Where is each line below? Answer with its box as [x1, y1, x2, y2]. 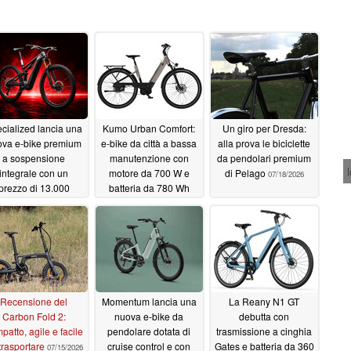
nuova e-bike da [114, 309, 183, 324]
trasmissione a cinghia [216, 324, 312, 338]
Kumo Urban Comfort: [103, 121, 195, 136]
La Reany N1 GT [229, 295, 299, 309]
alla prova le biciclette [218, 136, 310, 150]
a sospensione [2, 151, 65, 165]
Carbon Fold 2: [2, 309, 66, 324]
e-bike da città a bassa [101, 136, 197, 150]
